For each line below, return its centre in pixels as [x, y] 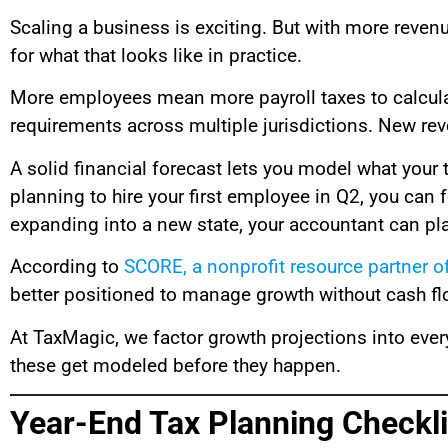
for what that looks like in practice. [156, 55]
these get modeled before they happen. [175, 365]
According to [67, 267]
